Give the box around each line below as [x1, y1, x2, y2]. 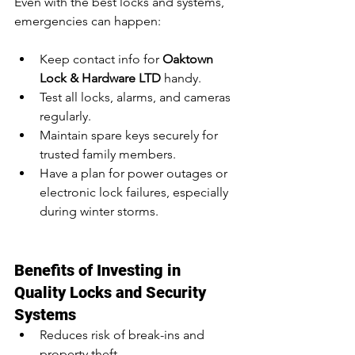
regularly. [40, 109, 91, 124]
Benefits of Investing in [14, 261, 185, 281]
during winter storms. [40, 204, 158, 219]
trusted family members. [40, 147, 176, 162]
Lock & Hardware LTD [40, 71, 161, 86]
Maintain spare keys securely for [40, 128, 221, 143]
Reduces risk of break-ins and [40, 327, 208, 343]
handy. [161, 71, 201, 86]
